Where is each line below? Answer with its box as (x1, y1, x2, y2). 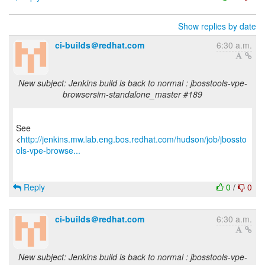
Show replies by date (178, 20, 256, 32)
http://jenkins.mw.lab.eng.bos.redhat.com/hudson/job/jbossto (21, 133, 247, 145)
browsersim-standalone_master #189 (63, 88, 202, 100)
